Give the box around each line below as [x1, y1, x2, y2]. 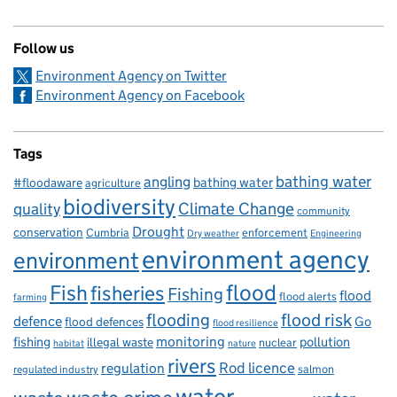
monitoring [156, 332, 225, 350]
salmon [298, 361, 334, 377]
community [297, 203, 350, 217]
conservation [13, 223, 83, 240]
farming [13, 290, 47, 303]
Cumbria [86, 225, 129, 239]
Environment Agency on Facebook [35, 86, 245, 104]
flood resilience [213, 316, 278, 329]
